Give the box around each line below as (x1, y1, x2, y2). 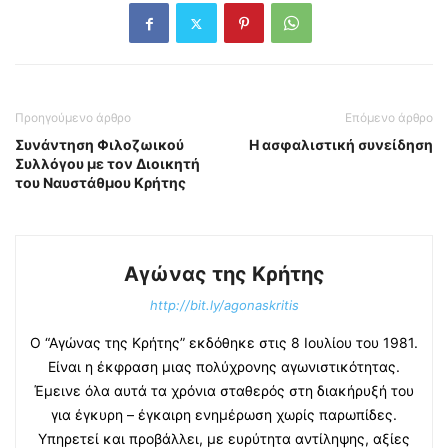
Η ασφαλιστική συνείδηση (249, 136, 433, 153)
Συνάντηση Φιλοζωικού (15, 136, 184, 153)
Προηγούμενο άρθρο (15, 110, 131, 125)
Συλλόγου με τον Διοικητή (15, 155, 200, 172)
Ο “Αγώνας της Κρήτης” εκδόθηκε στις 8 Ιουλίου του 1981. (30, 334, 418, 351)
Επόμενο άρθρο (345, 110, 433, 125)
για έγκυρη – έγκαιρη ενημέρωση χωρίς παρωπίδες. (51, 406, 397, 423)
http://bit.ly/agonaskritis (149, 297, 299, 313)
